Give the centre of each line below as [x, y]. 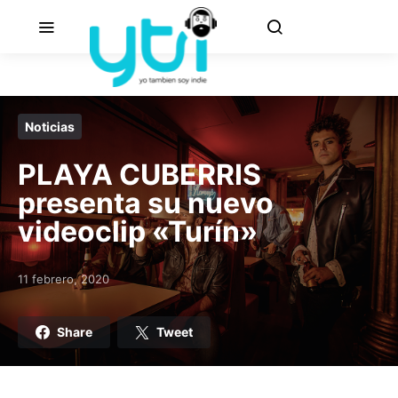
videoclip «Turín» [138, 231]
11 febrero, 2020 [64, 279]
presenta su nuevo [146, 203]
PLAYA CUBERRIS [139, 175]
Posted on [45, 286]
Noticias [50, 127]
